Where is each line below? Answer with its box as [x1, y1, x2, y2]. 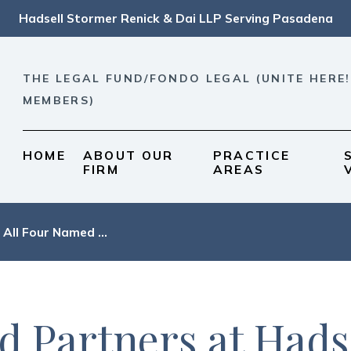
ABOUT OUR [82, 147, 174, 163]
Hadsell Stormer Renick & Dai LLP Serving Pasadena [18, 10, 333, 27]
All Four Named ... [3, 223, 108, 240]
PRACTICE [212, 147, 291, 163]
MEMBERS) [22, 92, 96, 107]
